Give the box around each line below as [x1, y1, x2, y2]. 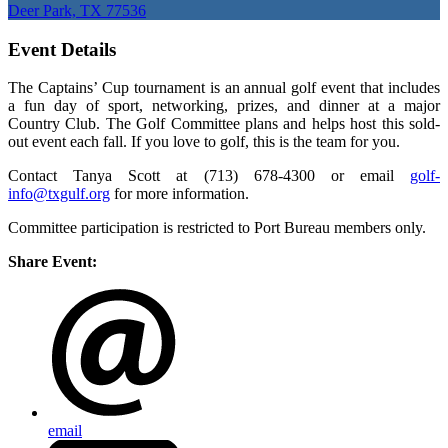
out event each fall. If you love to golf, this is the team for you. [8, 133, 404, 151]
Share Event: [8, 253, 97, 271]
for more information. [114, 185, 249, 203]
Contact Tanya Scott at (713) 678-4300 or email [8, 167, 394, 185]
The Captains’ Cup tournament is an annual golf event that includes [8, 79, 440, 97]
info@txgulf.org [8, 185, 110, 203]
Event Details [8, 38, 116, 60]
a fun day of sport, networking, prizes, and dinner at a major [8, 97, 440, 115]
